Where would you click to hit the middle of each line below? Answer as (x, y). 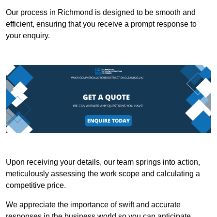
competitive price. (36, 186)
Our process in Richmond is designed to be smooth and (101, 12)
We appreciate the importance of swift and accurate (93, 205)
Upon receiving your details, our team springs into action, (103, 162)
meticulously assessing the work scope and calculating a (103, 174)
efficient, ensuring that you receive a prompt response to (101, 24)
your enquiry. (28, 35)
